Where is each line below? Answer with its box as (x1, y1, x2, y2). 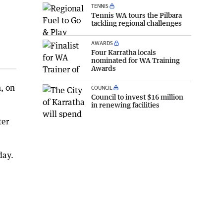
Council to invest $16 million (91, 93, 183, 102)
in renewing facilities (91, 101, 160, 110)
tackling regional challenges (91, 18, 182, 27)
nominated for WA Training (91, 56, 180, 65)
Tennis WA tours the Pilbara (91, 10, 182, 19)
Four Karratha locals (91, 48, 156, 57)
